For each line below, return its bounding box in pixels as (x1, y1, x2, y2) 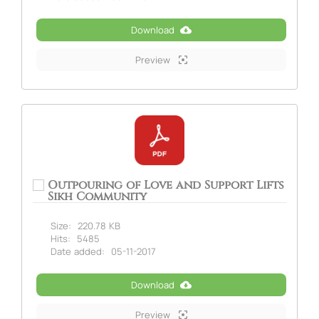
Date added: (51, 244, 105, 258)
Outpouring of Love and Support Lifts (48, 177, 284, 193)
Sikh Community (48, 188, 147, 204)
